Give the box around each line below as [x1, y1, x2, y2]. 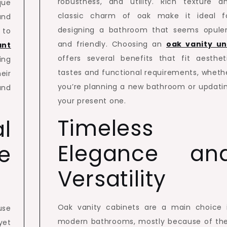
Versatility [57, 164, 166, 194]
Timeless [57, 113, 154, 143]
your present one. [57, 96, 126, 106]
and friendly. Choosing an [57, 39, 166, 49]
